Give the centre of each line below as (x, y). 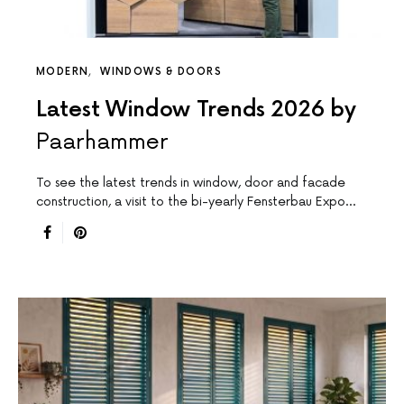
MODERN (63, 72)
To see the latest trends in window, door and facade (191, 183)
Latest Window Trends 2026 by (196, 110)
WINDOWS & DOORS (161, 72)
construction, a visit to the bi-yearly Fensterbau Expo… (196, 202)
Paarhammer (102, 142)
